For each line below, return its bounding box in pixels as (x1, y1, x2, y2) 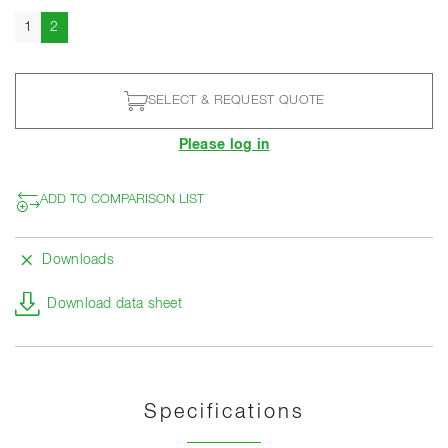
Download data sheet (47, 296, 183, 311)
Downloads (42, 252, 115, 267)
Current (57, 18, 105, 33)
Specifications (143, 401, 305, 422)
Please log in (178, 137, 270, 152)
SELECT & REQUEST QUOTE (147, 94, 325, 108)
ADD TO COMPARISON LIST (40, 193, 204, 207)
